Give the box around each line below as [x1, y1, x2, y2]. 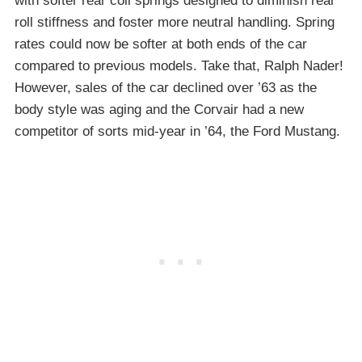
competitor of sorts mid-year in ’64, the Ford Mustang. [15, 123, 340, 139]
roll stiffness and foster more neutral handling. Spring [15, 14, 335, 30]
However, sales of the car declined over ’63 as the [15, 79, 317, 95]
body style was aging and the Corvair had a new [15, 101, 304, 117]
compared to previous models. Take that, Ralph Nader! [15, 57, 343, 74]
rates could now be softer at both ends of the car [15, 36, 307, 52]
